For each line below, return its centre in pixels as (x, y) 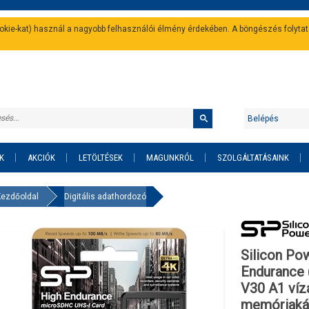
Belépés (263, 119)
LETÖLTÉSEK (101, 158)
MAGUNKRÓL (170, 158)
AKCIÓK (41, 158)
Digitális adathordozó (105, 197)
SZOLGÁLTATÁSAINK (253, 158)
